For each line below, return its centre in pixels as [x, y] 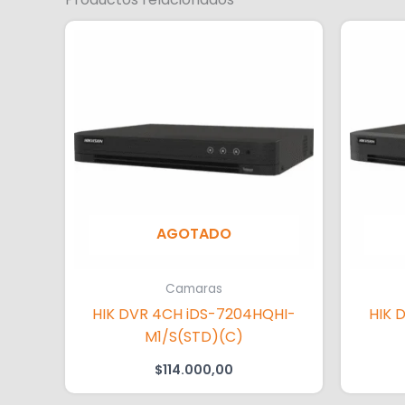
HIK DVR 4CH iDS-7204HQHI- [194, 314]
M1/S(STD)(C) [194, 336]
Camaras [194, 288]
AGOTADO [194, 233]
